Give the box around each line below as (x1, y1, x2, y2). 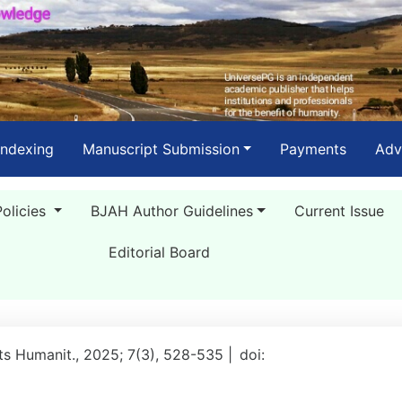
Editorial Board (109, 243, 210, 261)
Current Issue (294, 202, 384, 220)
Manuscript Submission (82, 140, 240, 158)
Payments (280, 140, 347, 158)
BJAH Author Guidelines (91, 202, 254, 220)
